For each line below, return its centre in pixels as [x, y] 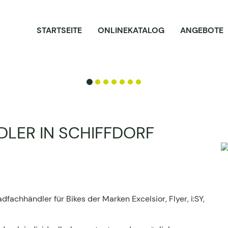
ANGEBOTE [202, 30]
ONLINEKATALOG [131, 30]
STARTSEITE [59, 30]
